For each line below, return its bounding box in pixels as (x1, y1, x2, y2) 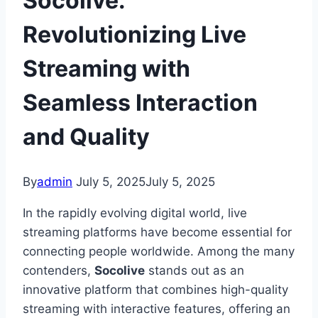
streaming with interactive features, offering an (23, 302, 290, 317)
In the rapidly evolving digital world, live (23, 206, 247, 221)
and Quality (23, 122, 150, 150)
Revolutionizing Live (23, 20, 246, 48)
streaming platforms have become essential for (23, 225, 292, 240)
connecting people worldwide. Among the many (23, 244, 295, 259)
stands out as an (145, 263, 244, 278)
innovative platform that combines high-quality (23, 283, 288, 297)
